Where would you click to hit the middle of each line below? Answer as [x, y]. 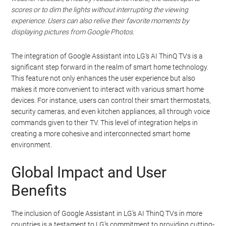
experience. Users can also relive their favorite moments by [100, 21]
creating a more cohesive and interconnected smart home [101, 134]
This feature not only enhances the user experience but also [103, 78]
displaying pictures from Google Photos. [73, 32]
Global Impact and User [89, 173]
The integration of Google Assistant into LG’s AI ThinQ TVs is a [107, 56]
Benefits [39, 191]
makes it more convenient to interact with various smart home [108, 90]
